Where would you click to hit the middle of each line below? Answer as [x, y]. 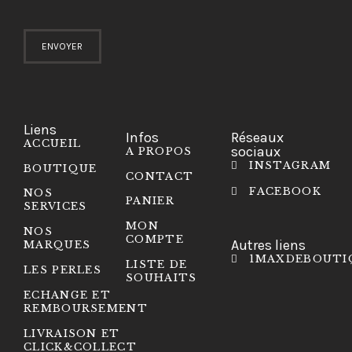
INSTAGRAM [290, 165]
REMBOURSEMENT [86, 308]
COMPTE [155, 240]
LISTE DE [157, 264]
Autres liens [269, 245]
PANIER [150, 201]
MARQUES [57, 245]
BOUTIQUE [60, 168]
